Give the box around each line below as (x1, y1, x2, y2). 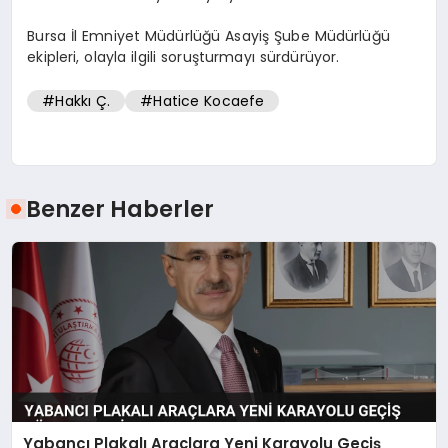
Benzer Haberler (26, 192, 215, 225)
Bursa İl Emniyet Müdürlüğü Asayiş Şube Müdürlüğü (27, 25, 390, 46)
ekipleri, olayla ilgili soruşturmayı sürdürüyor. (27, 46, 340, 67)
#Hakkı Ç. (42, 91, 111, 112)
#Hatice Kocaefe (140, 91, 265, 112)
